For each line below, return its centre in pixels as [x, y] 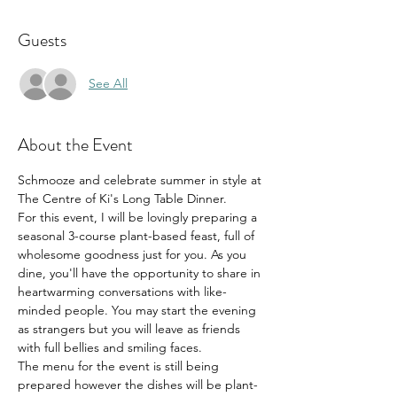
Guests [42, 40]
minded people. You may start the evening [139, 310]
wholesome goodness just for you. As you [134, 254]
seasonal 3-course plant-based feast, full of [138, 235]
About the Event [75, 144]
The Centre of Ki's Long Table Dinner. [122, 198]
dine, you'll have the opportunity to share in [141, 272]
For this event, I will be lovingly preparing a [139, 217]
